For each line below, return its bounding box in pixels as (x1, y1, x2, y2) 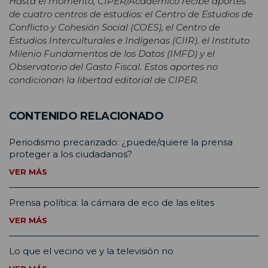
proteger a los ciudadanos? (9, 148, 132, 160)
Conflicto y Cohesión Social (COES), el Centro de (9, 22, 220, 33)
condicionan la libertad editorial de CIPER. (9, 74, 199, 86)
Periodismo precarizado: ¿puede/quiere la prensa (9, 136, 233, 148)
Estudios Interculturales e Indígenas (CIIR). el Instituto (9, 35, 249, 47)
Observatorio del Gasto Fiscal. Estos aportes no (9, 61, 218, 73)
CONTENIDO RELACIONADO (9, 109, 164, 123)
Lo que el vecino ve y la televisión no (9, 245, 173, 257)
